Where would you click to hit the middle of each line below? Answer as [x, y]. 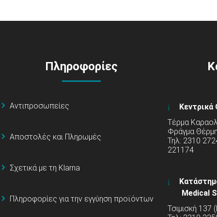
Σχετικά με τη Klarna [45, 168]
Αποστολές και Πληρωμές [55, 137]
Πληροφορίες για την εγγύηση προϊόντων [82, 199]
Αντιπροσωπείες [39, 106]
